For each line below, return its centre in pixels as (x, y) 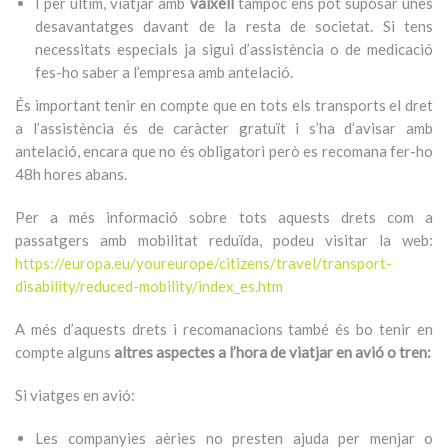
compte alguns (64, 352)
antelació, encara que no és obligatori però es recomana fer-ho (224, 151)
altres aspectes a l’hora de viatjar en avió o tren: (272, 352)
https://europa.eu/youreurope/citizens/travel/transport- (203, 263)
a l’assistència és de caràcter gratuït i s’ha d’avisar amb (224, 128)
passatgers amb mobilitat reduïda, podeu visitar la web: (224, 240)
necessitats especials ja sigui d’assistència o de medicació (234, 49)
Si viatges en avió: (75, 395)
